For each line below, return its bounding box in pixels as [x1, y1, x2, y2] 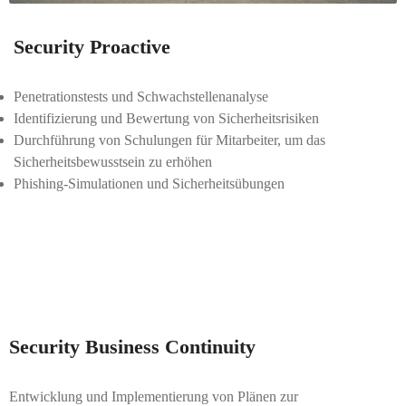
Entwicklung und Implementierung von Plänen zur [9, 389, 298, 404]
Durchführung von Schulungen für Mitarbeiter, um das [14, 132, 325, 148]
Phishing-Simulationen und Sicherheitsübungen [14, 176, 285, 191]
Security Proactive [14, 35, 170, 58]
